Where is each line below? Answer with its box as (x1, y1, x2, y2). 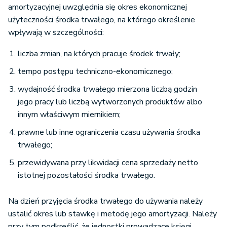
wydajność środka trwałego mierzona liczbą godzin (18, 84, 197, 95)
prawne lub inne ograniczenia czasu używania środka (18, 127, 200, 138)
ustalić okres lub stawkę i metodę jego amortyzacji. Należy (8, 208, 217, 220)
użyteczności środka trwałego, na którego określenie (8, 14, 195, 26)
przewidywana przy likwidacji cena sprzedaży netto (18, 157, 198, 169)
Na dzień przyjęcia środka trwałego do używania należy (8, 196, 203, 207)
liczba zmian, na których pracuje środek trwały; (18, 48, 180, 60)
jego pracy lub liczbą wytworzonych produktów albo (18, 96, 202, 108)
